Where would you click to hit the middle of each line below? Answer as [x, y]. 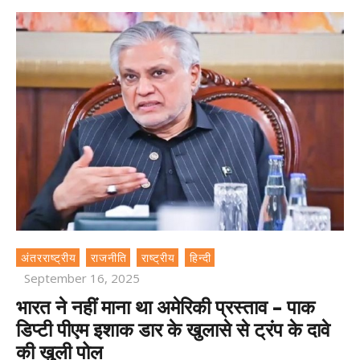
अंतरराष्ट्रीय [49, 258]
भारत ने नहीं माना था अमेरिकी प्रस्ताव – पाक [166, 307]
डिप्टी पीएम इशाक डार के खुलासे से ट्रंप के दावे [173, 329]
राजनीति [109, 258]
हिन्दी [200, 258]
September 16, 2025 [82, 278]
